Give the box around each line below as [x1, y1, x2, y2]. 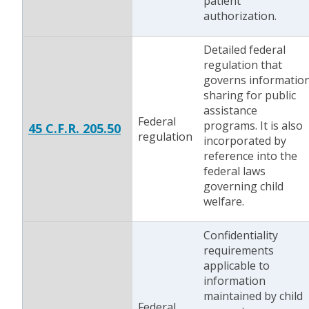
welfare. [203, 194, 247, 209]
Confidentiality [203, 228, 278, 243]
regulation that [203, 57, 282, 72]
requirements [203, 243, 274, 258]
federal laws [203, 163, 266, 179]
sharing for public [203, 88, 296, 103]
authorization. [203, 8, 277, 23]
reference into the [203, 148, 297, 163]
